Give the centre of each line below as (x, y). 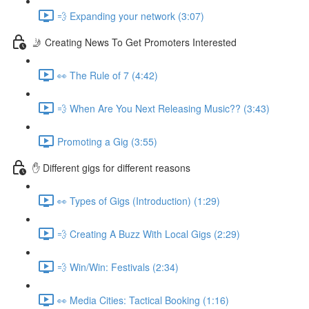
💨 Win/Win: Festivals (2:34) (118, 267)
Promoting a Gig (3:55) (107, 141)
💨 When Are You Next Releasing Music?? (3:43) (163, 108)
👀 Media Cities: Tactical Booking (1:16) (143, 300)
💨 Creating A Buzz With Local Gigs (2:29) (149, 233)
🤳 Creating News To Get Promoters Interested (134, 42)
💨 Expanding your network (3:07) (131, 16)
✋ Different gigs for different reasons (111, 167)
